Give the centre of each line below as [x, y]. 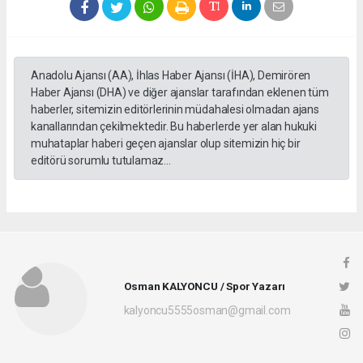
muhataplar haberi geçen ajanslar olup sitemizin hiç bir [166, 143]
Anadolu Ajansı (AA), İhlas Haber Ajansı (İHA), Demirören [171, 75]
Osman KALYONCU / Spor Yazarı [205, 286]
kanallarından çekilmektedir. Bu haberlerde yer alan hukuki [174, 126]
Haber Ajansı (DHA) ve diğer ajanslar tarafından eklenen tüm [180, 92]
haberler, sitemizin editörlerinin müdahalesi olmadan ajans [175, 109]
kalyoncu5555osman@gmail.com [207, 311]
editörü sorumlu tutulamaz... [101, 160]
